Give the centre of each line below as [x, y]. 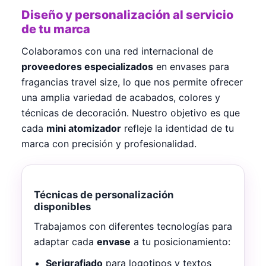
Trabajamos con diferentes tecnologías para [133, 227]
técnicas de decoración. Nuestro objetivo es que [131, 113]
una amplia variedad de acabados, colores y [121, 98]
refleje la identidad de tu [178, 129]
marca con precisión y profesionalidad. [109, 144]
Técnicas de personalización [104, 195]
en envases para [191, 67]
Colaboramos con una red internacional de [117, 51]
